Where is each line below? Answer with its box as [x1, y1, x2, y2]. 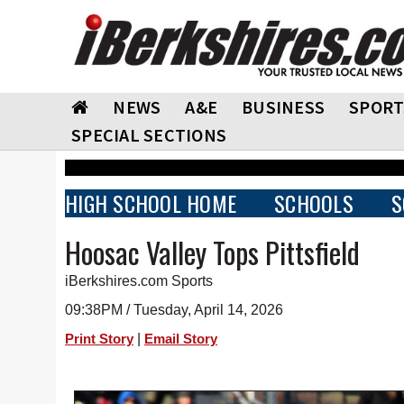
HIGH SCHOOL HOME [65, 187, 236, 219]
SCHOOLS [274, 187, 353, 219]
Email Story [144, 332, 217, 346]
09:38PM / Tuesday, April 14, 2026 [65, 302, 283, 317]
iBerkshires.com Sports [65, 273, 213, 289]
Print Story [65, 332, 133, 346]
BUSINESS [242, 96, 325, 118]
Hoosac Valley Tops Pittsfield [65, 231, 360, 273]
